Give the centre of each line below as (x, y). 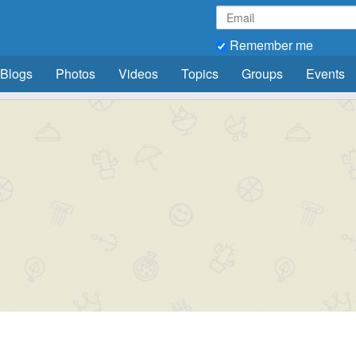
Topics (199, 74)
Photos (75, 74)
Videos (138, 74)
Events (325, 74)
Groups (262, 74)
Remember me (270, 45)
